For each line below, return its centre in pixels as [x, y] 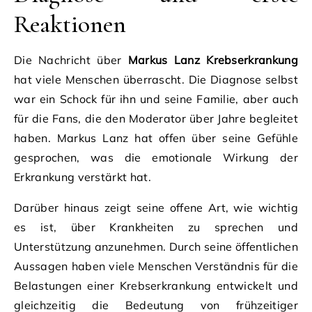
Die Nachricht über [71, 60]
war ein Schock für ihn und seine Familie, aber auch [156, 99]
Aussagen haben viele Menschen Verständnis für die [156, 266]
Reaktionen [70, 24]
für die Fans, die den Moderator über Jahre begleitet [156, 118]
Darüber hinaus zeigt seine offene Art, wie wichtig [156, 207]
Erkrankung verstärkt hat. [83, 177]
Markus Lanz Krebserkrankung [213, 60]
